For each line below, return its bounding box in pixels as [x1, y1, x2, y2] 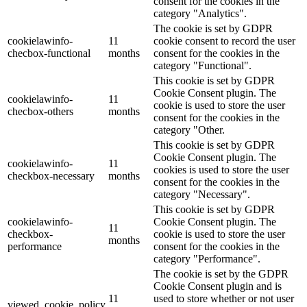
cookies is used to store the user [153, 164, 289, 176]
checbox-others [8, 106, 73, 118]
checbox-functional [8, 47, 90, 60]
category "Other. [153, 124, 225, 136]
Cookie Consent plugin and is [153, 280, 282, 293]
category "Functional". [153, 60, 251, 72]
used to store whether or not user [153, 293, 294, 305]
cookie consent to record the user [153, 35, 295, 47]
